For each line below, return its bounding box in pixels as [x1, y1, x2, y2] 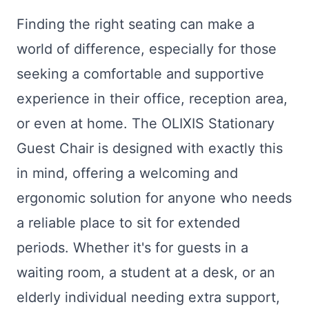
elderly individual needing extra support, [17, 289, 280, 306]
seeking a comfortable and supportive [17, 66, 264, 83]
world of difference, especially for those [17, 41, 277, 58]
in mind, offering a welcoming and [17, 165, 238, 182]
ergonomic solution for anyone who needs [17, 190, 292, 207]
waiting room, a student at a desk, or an [17, 264, 275, 281]
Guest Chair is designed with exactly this [17, 140, 283, 157]
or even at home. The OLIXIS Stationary [17, 115, 275, 132]
